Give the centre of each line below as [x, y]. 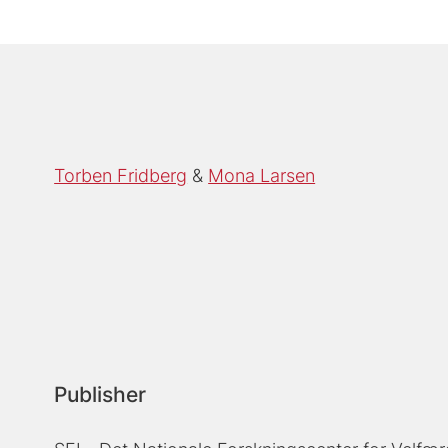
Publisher [100, 394]
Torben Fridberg [121, 175]
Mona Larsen [262, 175]
